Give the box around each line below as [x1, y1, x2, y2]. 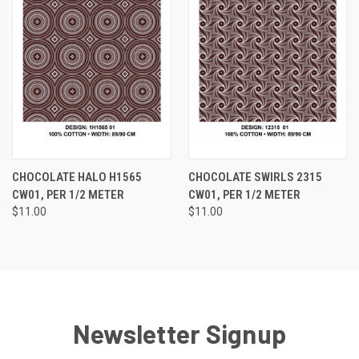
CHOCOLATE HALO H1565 [12, 170, 142, 185]
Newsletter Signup [72, 318, 287, 349]
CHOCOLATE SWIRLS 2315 [188, 170, 322, 185]
